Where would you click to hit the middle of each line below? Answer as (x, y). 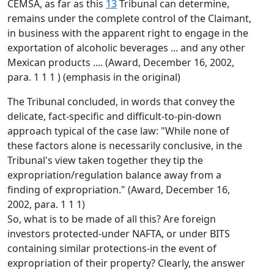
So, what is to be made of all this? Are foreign (112, 219)
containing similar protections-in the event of (112, 248)
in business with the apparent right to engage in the (128, 33)
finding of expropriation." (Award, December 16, (119, 190)
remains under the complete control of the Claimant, (129, 18)
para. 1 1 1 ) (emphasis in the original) (94, 77)
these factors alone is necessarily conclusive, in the (125, 146)
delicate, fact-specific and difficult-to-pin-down (114, 116)
